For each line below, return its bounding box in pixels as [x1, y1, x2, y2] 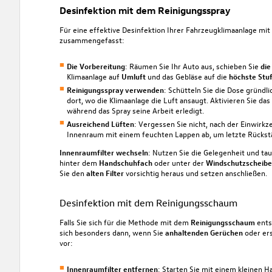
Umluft [121, 70, 146, 81]
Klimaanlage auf [66, 70, 121, 81]
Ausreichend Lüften [66, 118, 134, 129]
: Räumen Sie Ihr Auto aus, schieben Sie [124, 60, 260, 71]
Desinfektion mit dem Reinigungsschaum [59, 197, 240, 209]
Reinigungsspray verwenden [66, 84, 164, 95]
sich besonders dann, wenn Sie [59, 227, 165, 238]
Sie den [59, 168, 86, 178]
